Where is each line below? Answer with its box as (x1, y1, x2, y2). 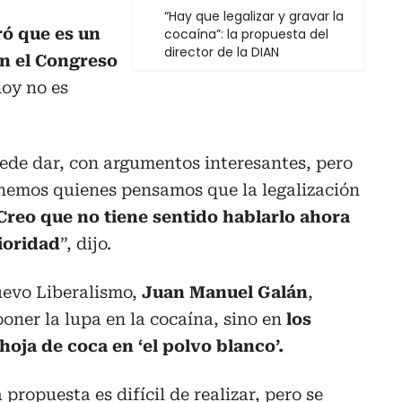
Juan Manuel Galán (142, 283, 308, 302)
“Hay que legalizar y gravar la (164, 7, 344, 26)
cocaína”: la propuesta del (164, 25, 328, 44)
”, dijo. (60, 234, 111, 254)
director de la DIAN (164, 43, 279, 62)
